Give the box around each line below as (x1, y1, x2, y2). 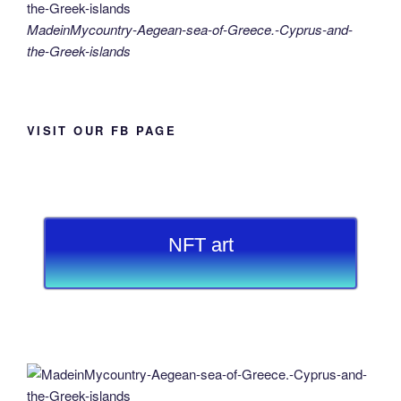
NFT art (167, 234, 234, 256)
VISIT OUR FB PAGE (27, 121, 177, 139)
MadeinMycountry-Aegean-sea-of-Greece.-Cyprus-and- (27, 20, 353, 38)
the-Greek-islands (27, 41, 131, 60)
